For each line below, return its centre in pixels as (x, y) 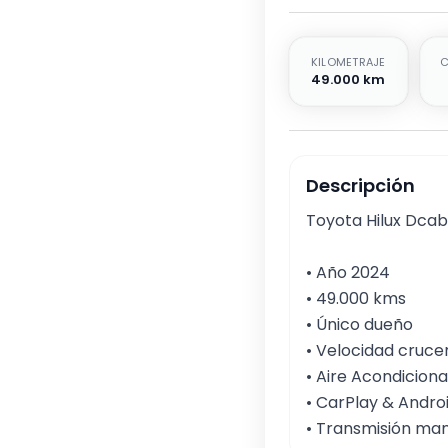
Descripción (360, 185)
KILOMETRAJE (348, 62)
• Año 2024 (348, 272)
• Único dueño (361, 324)
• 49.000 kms (356, 298)
